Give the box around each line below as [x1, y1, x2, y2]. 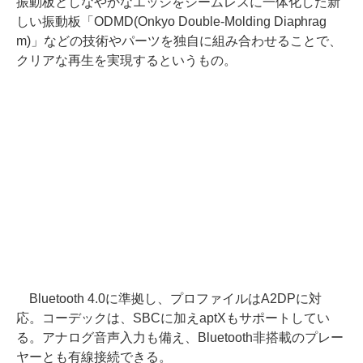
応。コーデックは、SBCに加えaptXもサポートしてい [16, 311, 330, 325]
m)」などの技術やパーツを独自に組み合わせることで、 [16, 34, 342, 48]
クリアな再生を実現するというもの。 [16, 53, 237, 67]
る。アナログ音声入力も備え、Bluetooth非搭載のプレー [16, 331, 344, 344]
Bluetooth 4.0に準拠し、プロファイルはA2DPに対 [16, 292, 322, 305]
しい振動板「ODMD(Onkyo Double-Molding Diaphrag [16, 15, 327, 28]
